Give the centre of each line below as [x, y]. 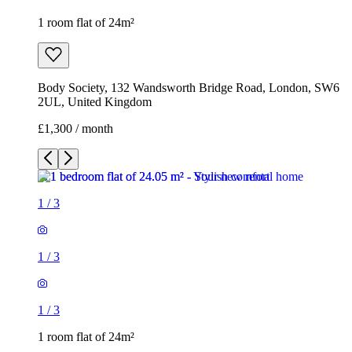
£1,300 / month [75, 129]
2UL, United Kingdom [95, 102]
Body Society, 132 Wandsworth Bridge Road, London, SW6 [189, 88]
